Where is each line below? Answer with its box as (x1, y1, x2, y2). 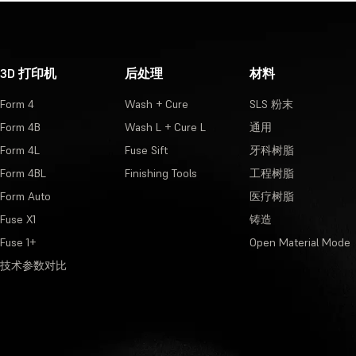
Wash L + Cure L (124, 119, 206, 134)
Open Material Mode (249, 234, 350, 250)
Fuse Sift (124, 142, 168, 157)
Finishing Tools (124, 165, 197, 180)
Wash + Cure (124, 96, 188, 111)
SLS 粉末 (249, 96, 293, 111)
